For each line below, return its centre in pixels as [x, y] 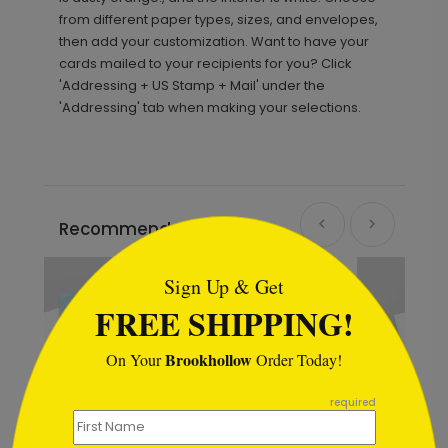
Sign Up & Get [224, 286]
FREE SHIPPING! [224, 323]
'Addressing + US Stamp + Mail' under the [191, 85]
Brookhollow [208, 359]
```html [30, 226]
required [352, 402]
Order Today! [297, 359]
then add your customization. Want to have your [213, 41]
